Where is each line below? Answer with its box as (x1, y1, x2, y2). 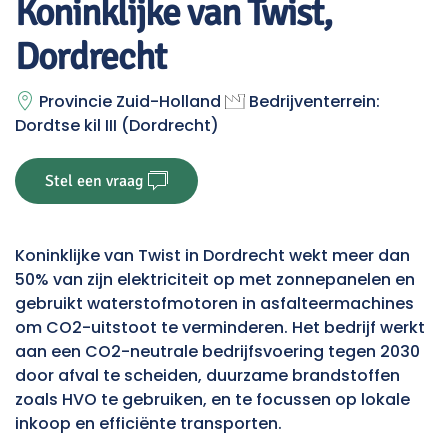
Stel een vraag (45, 171, 143, 192)
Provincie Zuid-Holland (39, 89, 225, 113)
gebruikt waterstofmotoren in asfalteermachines (15, 292, 414, 316)
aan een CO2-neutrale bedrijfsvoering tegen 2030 (15, 340, 420, 364)
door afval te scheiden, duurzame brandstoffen (15, 364, 400, 388)
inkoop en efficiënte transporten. (15, 412, 282, 436)
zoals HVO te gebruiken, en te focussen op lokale (15, 388, 410, 412)
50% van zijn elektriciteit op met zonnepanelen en (15, 268, 415, 292)
